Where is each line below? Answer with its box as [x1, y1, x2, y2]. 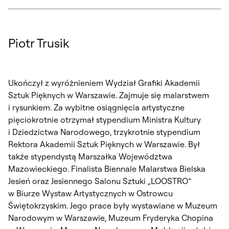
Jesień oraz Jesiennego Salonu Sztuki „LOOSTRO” [8, 175, 191, 186]
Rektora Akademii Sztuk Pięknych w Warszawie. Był [8, 139, 200, 149]
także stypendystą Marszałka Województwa [8, 151, 172, 162]
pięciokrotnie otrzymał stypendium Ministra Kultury [8, 114, 201, 125]
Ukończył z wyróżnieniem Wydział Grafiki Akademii [8, 77, 200, 88]
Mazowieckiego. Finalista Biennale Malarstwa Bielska [8, 163, 205, 174]
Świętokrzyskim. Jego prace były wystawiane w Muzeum [8, 200, 217, 211]
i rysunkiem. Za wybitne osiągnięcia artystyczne [8, 102, 185, 112]
